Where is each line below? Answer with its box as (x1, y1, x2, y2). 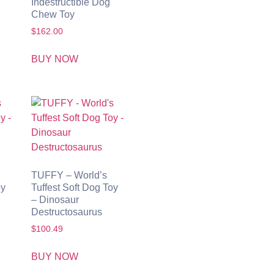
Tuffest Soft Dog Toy (31, 182, 118, 193)
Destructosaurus (31, 206, 102, 217)
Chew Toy (31, 9, 75, 20)
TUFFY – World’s (31, 169, 107, 180)
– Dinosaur (31, 194, 79, 205)
